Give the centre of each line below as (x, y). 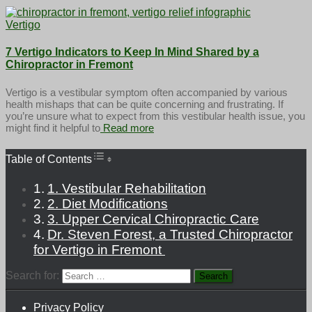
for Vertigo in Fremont (99, 249)
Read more (127, 127)
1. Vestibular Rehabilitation (126, 188)
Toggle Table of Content (143, 154)
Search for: (32, 275)
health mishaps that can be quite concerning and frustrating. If (145, 104)
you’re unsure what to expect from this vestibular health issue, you (155, 116)
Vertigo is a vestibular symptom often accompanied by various (147, 92)
